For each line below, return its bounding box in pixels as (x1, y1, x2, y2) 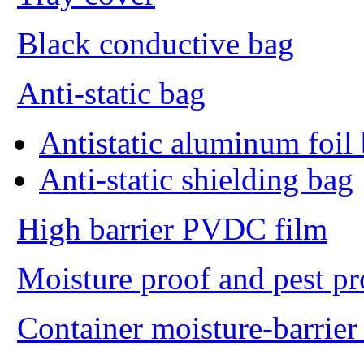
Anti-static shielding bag (39, 162, 353, 197)
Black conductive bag (17, 26, 294, 61)
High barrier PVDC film (17, 211, 327, 246)
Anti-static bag (17, 76, 206, 110)
